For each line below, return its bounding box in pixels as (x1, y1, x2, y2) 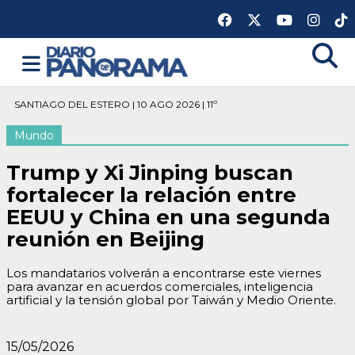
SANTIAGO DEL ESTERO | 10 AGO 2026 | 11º (14, 98, 217, 110)
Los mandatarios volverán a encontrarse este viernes (6, 265, 321, 281)
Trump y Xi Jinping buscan (6, 160, 293, 185)
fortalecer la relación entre (6, 182, 296, 208)
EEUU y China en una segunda (6, 204, 330, 230)
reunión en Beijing (6, 227, 204, 252)
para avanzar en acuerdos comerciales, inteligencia (6, 279, 313, 294)
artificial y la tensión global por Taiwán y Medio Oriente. (6, 292, 336, 307)
